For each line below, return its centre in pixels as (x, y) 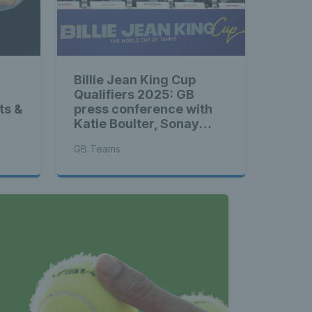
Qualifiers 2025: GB (134, 95)
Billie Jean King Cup (135, 80)
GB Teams (97, 149)
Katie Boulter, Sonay (136, 124)
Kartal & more (117, 139)
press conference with (143, 109)
